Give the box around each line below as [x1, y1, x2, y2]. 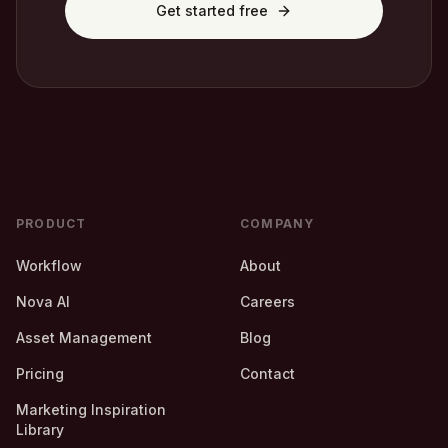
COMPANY [240, 216, 315, 232]
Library [16, 421, 64, 439]
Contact [240, 365, 295, 383]
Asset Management [16, 329, 152, 347]
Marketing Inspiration [16, 401, 166, 419]
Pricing [16, 365, 64, 383]
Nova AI [16, 293, 70, 311]
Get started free [156, 2, 268, 20]
